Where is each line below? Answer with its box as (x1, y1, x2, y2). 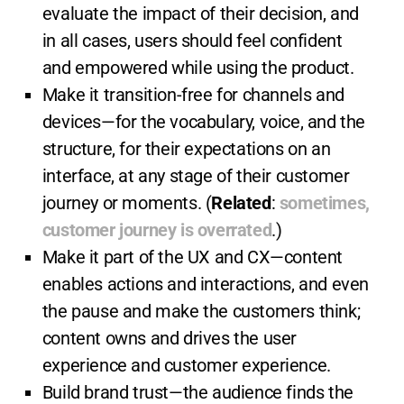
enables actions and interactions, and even (41, 273, 370, 296)
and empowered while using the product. (41, 57, 354, 79)
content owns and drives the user (41, 327, 298, 350)
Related (211, 192, 271, 215)
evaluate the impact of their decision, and (41, 3, 360, 25)
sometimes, (279, 192, 370, 215)
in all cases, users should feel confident (41, 30, 343, 52)
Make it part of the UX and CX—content (41, 246, 344, 269)
